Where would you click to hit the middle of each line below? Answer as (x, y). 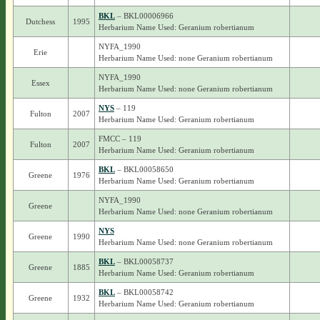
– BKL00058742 (144, 292)
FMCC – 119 (120, 139)
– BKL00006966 (144, 16)
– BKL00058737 (144, 261)
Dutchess (41, 21)
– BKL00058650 (144, 169)
